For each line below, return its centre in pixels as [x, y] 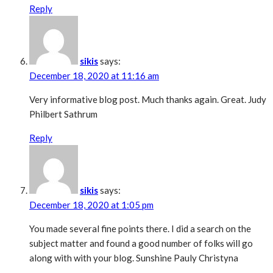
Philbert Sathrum [63, 114]
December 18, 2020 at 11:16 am [94, 76]
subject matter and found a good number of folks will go [141, 243]
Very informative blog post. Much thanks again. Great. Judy [148, 100]
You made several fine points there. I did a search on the [140, 229]
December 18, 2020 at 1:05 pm [91, 205]
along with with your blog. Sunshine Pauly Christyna [134, 258]
